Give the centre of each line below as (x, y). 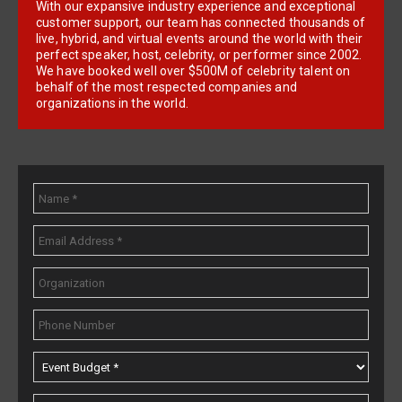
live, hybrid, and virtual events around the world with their (200, 39)
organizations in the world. (112, 104)
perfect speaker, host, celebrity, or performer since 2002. (199, 55)
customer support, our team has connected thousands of (201, 23)
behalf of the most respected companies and (166, 87)
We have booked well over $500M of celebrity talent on (193, 71)
